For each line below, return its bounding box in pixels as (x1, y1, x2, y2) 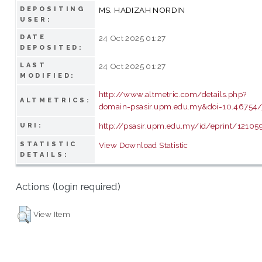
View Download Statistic (98, 140, 188, 150)
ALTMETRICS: (19, 96, 92, 104)
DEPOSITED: (19, 43, 84, 51)
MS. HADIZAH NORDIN (98, 5, 185, 15)
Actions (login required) (15, 181, 121, 193)
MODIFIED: (19, 71, 76, 80)
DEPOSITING (19, 5, 86, 13)
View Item (33, 209, 71, 219)
